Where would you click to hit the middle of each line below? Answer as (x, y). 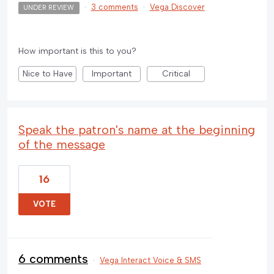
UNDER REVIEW (49, 8)
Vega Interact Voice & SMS (150, 261)
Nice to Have (47, 74)
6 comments (53, 259)
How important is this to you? (77, 51)
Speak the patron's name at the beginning (137, 130)
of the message (62, 145)
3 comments (114, 7)
